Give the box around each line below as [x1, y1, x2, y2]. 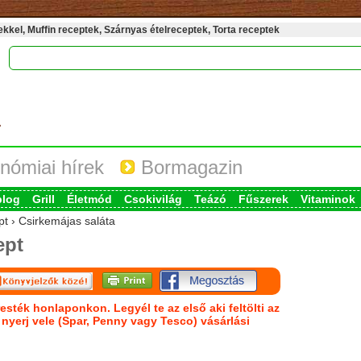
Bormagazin [135, 156, 243, 178]
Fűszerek [238, 193, 288, 205]
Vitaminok [300, 193, 355, 205]
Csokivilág [123, 193, 182, 205]
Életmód [66, 193, 112, 205]
